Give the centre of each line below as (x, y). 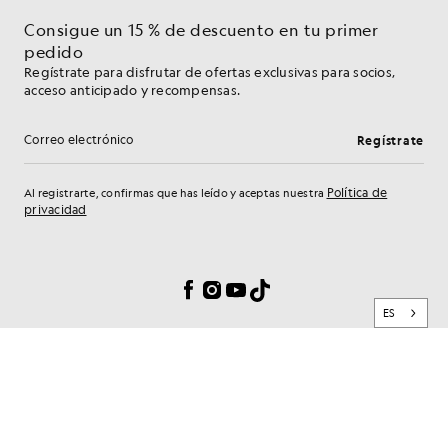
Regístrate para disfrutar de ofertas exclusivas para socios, (209, 72)
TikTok (273, 288)
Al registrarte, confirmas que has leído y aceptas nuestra (175, 194)
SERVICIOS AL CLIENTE (102, 399)
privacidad (55, 209)
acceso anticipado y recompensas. (132, 90)
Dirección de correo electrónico (145, 149)
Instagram (239, 288)
